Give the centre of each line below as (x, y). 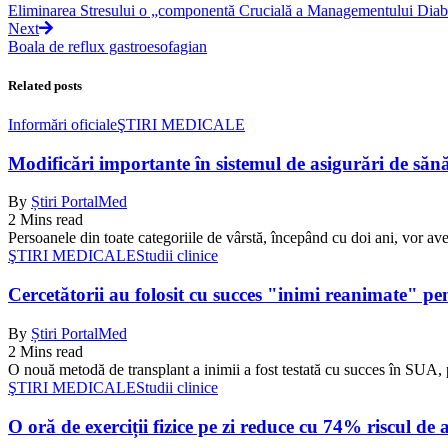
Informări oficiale (62, 125)
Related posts (45, 85)
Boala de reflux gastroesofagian (107, 46)
